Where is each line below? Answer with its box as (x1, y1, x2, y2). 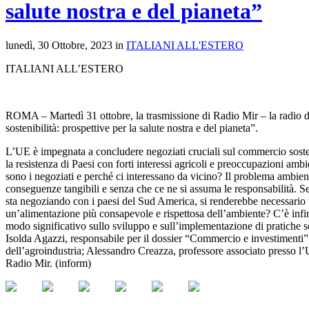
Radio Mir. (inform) (6, 257, 91, 269)
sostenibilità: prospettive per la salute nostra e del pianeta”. (6, 121, 258, 134)
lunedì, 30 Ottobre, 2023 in (6, 39, 126, 51)
